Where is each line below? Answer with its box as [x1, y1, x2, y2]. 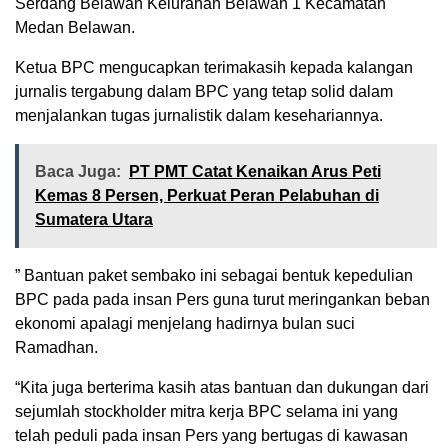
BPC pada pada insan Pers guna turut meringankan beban [15, 291, 430, 309]
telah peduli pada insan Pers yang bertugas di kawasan [15, 427, 408, 445]
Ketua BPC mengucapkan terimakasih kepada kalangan [15, 59, 413, 77]
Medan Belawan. [15, 19, 135, 37]
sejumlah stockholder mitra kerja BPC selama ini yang [15, 403, 398, 421]
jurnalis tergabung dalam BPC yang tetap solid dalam [15, 83, 393, 101]
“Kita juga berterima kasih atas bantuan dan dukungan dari [15, 379, 429, 397]
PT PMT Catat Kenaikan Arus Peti [129, 163, 381, 181]
